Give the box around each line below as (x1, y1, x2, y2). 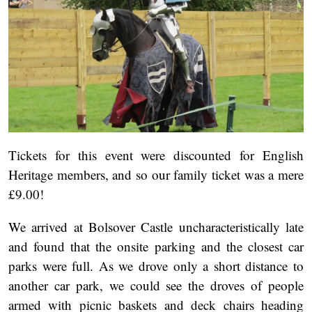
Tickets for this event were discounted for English (8, 146, 304, 164)
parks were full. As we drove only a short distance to (8, 257, 304, 275)
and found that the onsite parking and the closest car (8, 237, 304, 256)
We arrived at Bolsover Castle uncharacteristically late (8, 218, 304, 236)
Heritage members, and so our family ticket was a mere (8, 166, 304, 184)
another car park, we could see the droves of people (8, 276, 304, 295)
